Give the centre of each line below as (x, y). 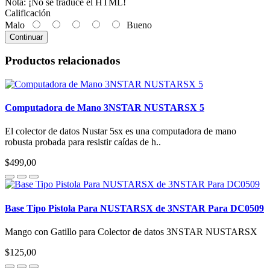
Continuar (26, 37)
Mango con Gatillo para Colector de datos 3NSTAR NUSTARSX (131, 232)
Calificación (28, 13)
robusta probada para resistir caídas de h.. (83, 142)
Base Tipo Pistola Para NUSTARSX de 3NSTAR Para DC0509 (134, 208)
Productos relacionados (62, 61)
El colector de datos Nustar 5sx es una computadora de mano (121, 131)
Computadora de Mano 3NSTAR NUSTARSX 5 (105, 108)
